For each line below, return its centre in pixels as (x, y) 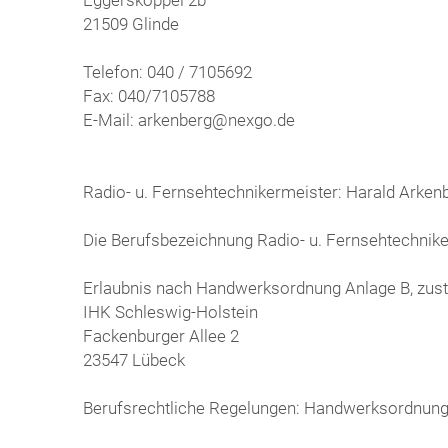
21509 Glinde (131, 23)
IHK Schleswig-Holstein (171, 311)
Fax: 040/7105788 (149, 95)
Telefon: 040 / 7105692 (168, 71)
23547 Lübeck (134, 359)
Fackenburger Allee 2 (161, 335)
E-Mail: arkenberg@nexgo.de (189, 119)
